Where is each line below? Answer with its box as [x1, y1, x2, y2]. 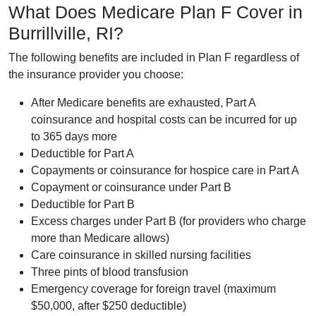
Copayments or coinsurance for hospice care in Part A [31, 164, 299, 176]
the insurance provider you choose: [8, 68, 183, 80]
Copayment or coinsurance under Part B [31, 181, 231, 193]
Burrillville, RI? [8, 23, 123, 43]
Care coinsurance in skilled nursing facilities [31, 248, 251, 261]
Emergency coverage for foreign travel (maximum [31, 282, 276, 295]
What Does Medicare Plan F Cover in [8, 1, 303, 22]
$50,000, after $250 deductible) [31, 299, 186, 312]
